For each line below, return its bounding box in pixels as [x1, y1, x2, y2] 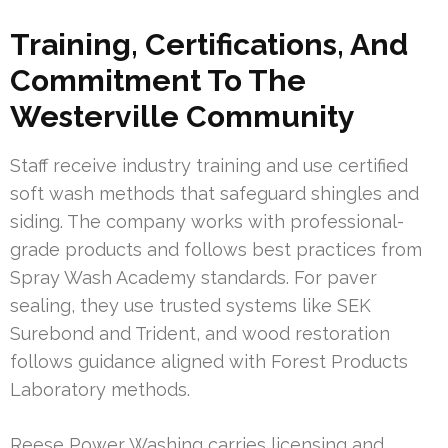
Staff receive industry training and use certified [10, 154, 408, 176]
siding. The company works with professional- [10, 210, 404, 232]
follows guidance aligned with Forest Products [10, 350, 408, 372]
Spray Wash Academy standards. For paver [10, 266, 377, 288]
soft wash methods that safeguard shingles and [10, 182, 419, 204]
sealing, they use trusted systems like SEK [10, 294, 371, 316]
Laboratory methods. [10, 378, 190, 400]
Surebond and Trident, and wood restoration [10, 322, 390, 344]
